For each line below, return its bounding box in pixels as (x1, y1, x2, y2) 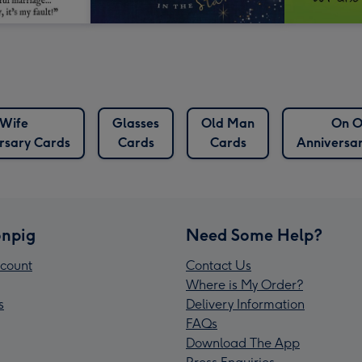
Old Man (201, 116, 255, 132)
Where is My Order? (186, 277, 303, 293)
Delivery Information (186, 297, 305, 313)
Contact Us (186, 258, 251, 274)
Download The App (186, 335, 300, 351)
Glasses (112, 116, 159, 132)
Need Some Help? (186, 225, 322, 246)
